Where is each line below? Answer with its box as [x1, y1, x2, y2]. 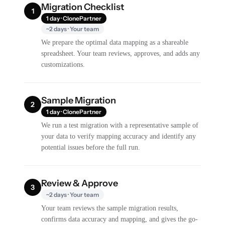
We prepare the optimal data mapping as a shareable [41, 39, 189, 46]
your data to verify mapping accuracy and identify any [41, 133, 196, 140]
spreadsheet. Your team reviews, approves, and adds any [41, 50, 200, 57]
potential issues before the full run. [41, 144, 141, 151]
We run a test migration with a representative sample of [41, 122, 199, 129]
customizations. [41, 61, 85, 68]
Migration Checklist [41, 2, 125, 13]
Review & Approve [41, 178, 119, 189]
